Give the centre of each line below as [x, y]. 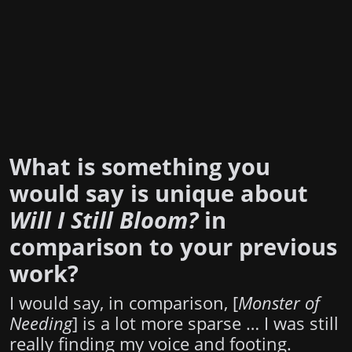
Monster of [279, 303]
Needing [41, 324]
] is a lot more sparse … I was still [205, 324]
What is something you [140, 167]
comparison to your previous [173, 247]
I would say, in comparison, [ [124, 303]
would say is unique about [159, 193]
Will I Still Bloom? [104, 220]
